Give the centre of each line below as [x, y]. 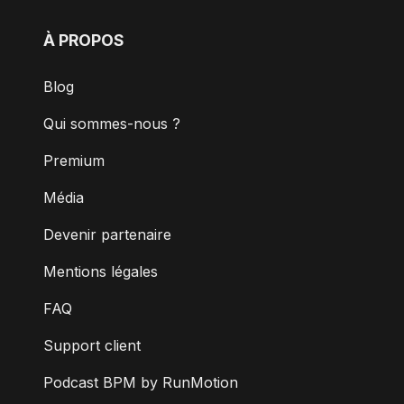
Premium [74, 161]
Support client [92, 346]
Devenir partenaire [107, 235]
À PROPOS [84, 41]
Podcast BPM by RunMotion [141, 383]
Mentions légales [101, 272]
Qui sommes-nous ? [112, 124]
